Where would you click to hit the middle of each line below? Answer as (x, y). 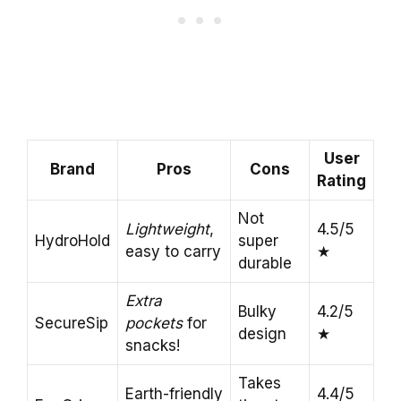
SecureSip (72, 324)
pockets (154, 324)
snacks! (153, 346)
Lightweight (167, 230)
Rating (341, 181)
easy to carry (173, 252)
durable (265, 264)
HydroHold (73, 241)
